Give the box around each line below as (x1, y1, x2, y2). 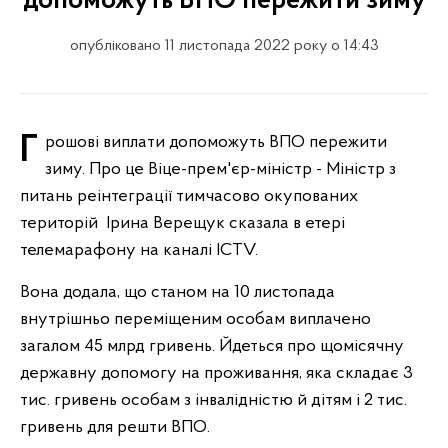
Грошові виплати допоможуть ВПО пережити (20, 131, 38, 171)
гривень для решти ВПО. (20, 418, 210, 437)
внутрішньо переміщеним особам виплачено (20, 310, 371, 329)
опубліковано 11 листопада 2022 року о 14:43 (69, 38, 379, 54)
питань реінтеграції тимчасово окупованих (20, 187, 358, 206)
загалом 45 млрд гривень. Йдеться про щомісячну (20, 337, 404, 356)
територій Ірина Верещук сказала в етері (20, 214, 345, 233)
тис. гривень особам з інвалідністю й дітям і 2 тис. (20, 391, 407, 410)
